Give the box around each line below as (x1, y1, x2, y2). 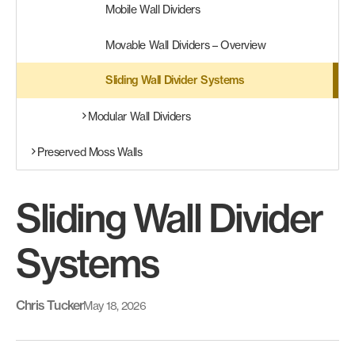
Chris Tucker (16, 297, 84, 313)
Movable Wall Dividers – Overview (105, 38, 266, 52)
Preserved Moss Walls (37, 145, 143, 158)
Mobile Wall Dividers (105, 2, 200, 16)
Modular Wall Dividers (88, 109, 191, 123)
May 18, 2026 (83, 298, 147, 312)
